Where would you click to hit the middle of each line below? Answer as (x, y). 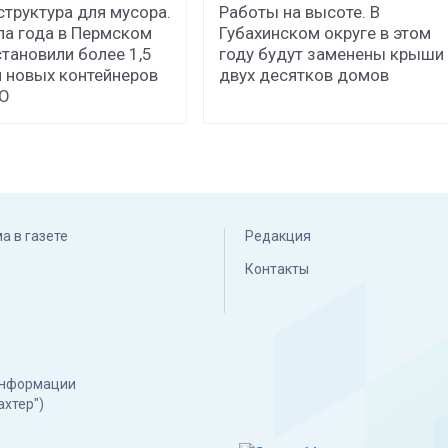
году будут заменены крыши (332, 54)
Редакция (278, 236)
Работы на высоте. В (300, 12)
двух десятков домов (304, 75)
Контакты (277, 269)
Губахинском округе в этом (325, 33)
